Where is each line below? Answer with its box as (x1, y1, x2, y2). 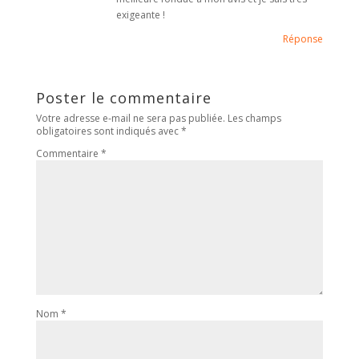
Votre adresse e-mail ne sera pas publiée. (35, 111, 225, 126)
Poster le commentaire (35, 88, 212, 108)
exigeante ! (115, 8, 165, 22)
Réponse (283, 32, 324, 46)
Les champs (227, 111, 281, 126)
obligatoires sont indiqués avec (35, 124, 181, 139)
